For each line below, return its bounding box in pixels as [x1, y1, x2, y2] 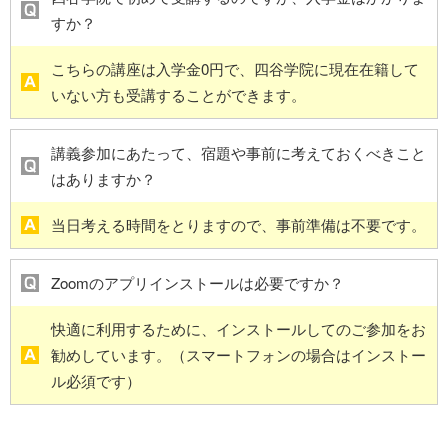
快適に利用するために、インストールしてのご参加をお [51, 318, 426, 340]
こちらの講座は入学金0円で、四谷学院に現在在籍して [51, 58, 419, 80]
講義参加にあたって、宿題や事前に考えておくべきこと [51, 142, 426, 164]
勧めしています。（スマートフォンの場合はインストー [51, 344, 426, 366]
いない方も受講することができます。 [51, 84, 306, 106]
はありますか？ [51, 168, 156, 190]
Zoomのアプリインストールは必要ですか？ [51, 272, 344, 294]
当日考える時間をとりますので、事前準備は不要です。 [51, 214, 426, 236]
